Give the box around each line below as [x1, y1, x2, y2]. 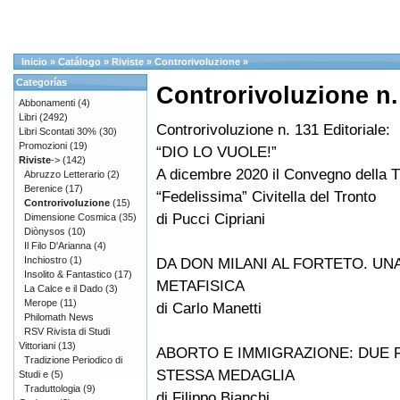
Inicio [21, 56, 47, 67]
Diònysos [24, 226, 65, 237]
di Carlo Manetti [156, 299, 262, 318]
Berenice [24, 183, 62, 194]
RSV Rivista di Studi [24, 326, 110, 337]
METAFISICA [156, 277, 245, 296]
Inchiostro [24, 254, 67, 265]
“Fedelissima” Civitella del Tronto [156, 187, 376, 206]
